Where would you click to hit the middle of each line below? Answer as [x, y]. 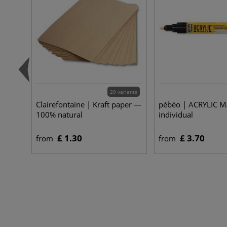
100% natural [59, 115]
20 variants [124, 92]
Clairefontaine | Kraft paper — [89, 104]
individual [176, 115]
